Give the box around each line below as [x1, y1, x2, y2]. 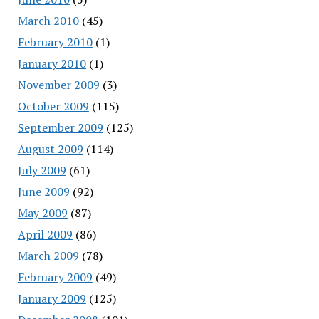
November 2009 [17, 76, 100, 93]
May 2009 [17, 204, 68, 221]
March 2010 [17, 12, 79, 28]
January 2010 [17, 55, 86, 71]
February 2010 [17, 33, 93, 50]
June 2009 [17, 183, 70, 199]
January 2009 [17, 290, 86, 306]
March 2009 [17, 247, 79, 263]
